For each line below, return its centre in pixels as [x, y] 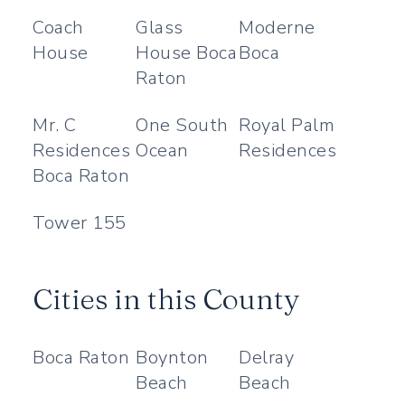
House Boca [187, 53]
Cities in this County [166, 299]
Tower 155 [80, 223]
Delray [267, 358]
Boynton [172, 358]
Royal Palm [287, 125]
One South [182, 125]
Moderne [277, 28]
